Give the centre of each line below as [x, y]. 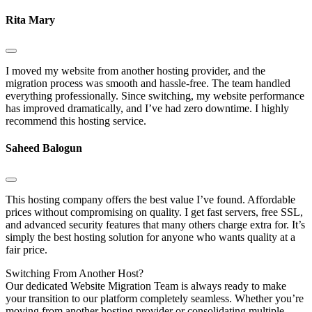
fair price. [26, 249]
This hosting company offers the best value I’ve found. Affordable [150, 199]
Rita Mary [30, 19]
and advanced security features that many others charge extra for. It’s [155, 224]
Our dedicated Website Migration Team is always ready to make [146, 286]
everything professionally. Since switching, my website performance [155, 96]
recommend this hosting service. [76, 121]
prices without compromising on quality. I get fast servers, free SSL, [154, 212]
